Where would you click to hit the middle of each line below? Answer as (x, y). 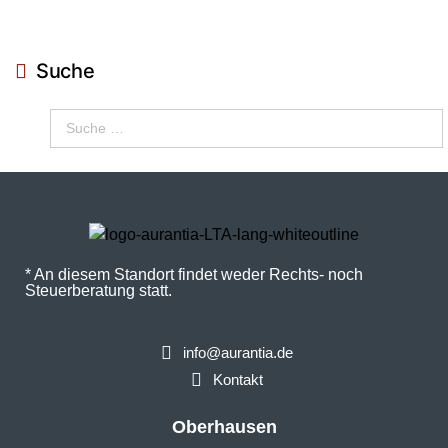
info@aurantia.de (237, 353)
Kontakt (237, 380)
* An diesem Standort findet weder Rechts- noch (194, 275)
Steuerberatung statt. (98, 291)
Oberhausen (224, 427)
